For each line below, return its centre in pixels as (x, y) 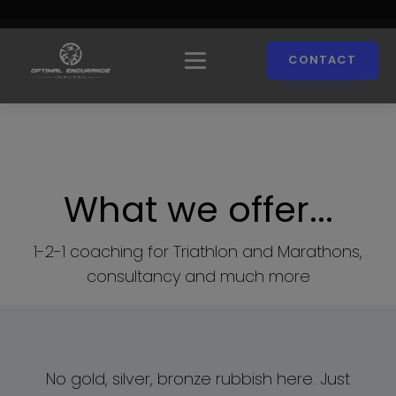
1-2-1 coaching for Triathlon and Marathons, (198, 251)
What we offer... (198, 209)
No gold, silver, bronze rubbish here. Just (198, 379)
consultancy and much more (198, 276)
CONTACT (322, 60)
